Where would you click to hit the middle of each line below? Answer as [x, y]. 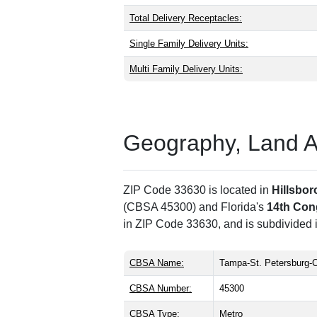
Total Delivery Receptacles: [186, 18]
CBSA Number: [161, 289]
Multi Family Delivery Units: [186, 69]
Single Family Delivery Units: [189, 44]
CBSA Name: [157, 263]
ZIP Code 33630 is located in [197, 190]
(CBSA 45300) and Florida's [195, 207]
